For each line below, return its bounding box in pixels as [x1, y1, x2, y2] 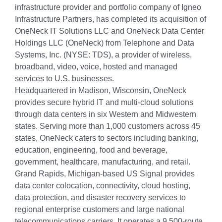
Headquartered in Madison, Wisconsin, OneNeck [15, 86, 186, 95]
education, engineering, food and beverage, [15, 146, 167, 154]
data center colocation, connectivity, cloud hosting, [15, 181, 190, 190]
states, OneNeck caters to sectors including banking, [15, 134, 198, 142]
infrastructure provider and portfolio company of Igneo [15, 3, 201, 11]
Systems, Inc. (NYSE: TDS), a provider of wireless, [15, 51, 192, 59]
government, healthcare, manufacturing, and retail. [15, 158, 190, 166]
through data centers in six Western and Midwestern [15, 110, 196, 118]
